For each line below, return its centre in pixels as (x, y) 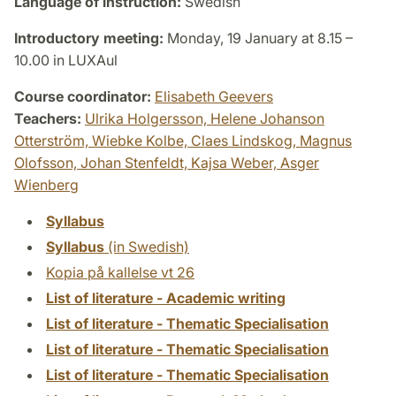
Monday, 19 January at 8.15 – (258, 38)
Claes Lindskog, (245, 140)
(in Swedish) (147, 246)
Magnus (326, 140)
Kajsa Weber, (236, 162)
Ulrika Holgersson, (148, 118)
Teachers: (48, 118)
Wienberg (46, 184)
